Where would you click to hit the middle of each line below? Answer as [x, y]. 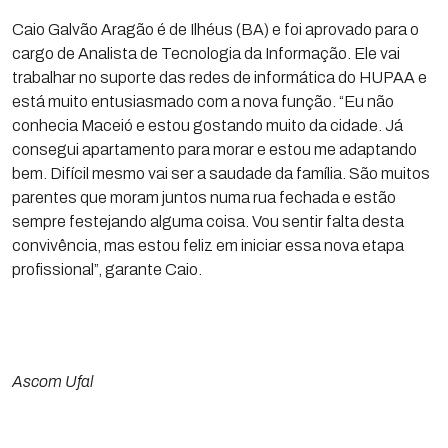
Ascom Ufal [54, 381]
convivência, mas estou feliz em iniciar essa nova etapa [208, 245]
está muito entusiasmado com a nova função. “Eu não [203, 101]
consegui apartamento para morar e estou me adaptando [214, 149]
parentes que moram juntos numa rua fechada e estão [204, 197]
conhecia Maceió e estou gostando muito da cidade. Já [207, 125]
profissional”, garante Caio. [107, 269]
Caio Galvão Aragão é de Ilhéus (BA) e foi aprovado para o [215, 29]
